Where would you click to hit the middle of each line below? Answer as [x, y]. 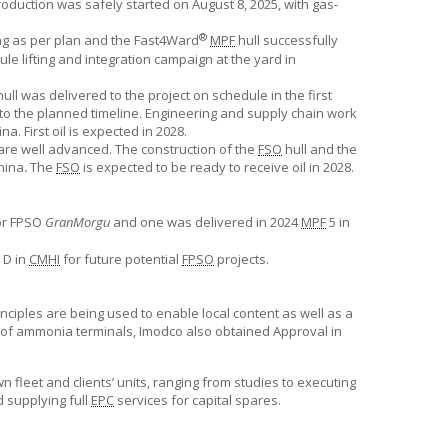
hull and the [319, 149]
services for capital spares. [197, 400]
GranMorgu [77, 222]
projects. [241, 259]
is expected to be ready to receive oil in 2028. [217, 167]
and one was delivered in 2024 [205, 222]
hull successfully [286, 40]
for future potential [121, 259]
